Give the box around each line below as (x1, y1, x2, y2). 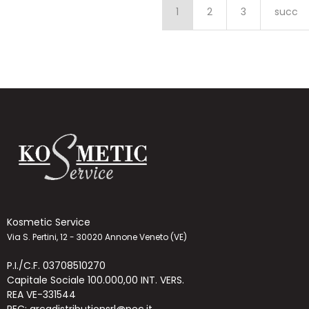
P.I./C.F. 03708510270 (7, 259, 106, 273)
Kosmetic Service (7, 215, 90, 230)
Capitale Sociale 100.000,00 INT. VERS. (7, 273, 184, 288)
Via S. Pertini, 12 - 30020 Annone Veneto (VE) (7, 231, 187, 243)
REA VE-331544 (7, 288, 76, 302)
